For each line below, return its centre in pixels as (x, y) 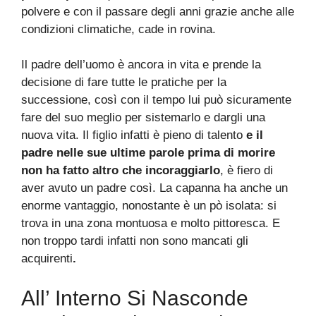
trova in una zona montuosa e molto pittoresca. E (151, 224)
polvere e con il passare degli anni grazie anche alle (158, 11)
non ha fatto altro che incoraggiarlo (121, 171)
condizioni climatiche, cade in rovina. (119, 29)
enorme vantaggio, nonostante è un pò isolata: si (149, 206)
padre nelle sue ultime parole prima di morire (148, 153)
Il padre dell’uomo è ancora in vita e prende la (141, 65)
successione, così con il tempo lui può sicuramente (156, 100)
